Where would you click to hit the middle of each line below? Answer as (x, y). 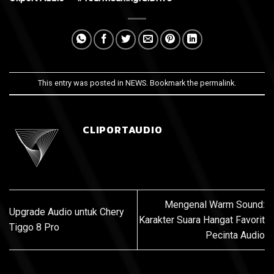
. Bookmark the (173, 83)
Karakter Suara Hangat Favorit (202, 220)
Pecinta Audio (235, 235)
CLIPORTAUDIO (123, 129)
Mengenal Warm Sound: (215, 204)
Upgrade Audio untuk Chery (67, 212)
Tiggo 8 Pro (34, 228)
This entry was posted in (82, 83)
